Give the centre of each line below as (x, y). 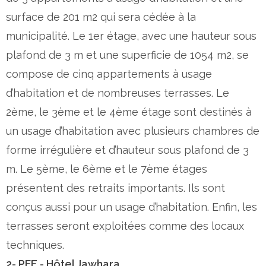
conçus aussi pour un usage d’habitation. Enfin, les (132, 207)
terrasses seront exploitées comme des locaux (125, 226)
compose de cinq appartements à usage (109, 74)
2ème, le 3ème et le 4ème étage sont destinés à (129, 112)
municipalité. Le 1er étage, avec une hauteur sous (131, 36)
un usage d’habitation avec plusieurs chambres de (133, 131)
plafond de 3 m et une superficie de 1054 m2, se (127, 55)
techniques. (35, 245)
